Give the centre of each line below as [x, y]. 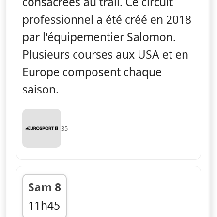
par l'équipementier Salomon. [99, 37]
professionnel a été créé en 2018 [107, 19]
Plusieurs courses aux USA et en [105, 54]
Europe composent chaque [92, 72]
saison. [40, 89]
